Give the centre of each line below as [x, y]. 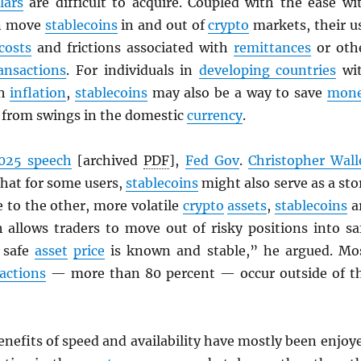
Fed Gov [212, 160]
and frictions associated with [132, 48]
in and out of [163, 25]
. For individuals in [133, 70]
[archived [108, 160]
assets [247, 205]
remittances [272, 48]
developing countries [268, 70]
